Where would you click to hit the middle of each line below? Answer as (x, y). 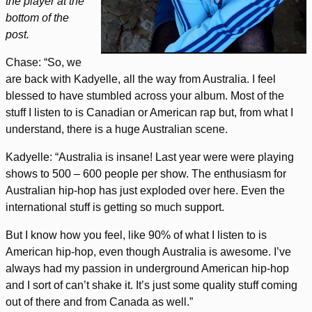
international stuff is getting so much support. (115, 208)
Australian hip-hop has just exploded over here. (123, 191)
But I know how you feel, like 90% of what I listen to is (136, 235)
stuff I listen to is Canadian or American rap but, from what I (149, 113)
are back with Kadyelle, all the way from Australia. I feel (141, 79)
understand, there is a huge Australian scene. (117, 130)
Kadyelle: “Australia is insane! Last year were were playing (150, 157)
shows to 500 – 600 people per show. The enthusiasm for (146, 174)
